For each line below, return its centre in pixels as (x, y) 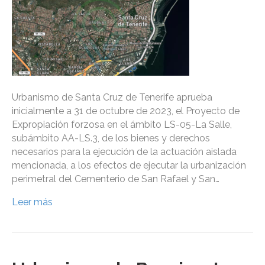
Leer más (32, 202)
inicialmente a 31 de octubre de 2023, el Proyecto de (126, 111)
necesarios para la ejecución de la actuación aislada (124, 152)
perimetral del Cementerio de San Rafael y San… (116, 179)
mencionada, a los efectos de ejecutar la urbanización (129, 166)
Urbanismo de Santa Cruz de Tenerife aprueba (112, 98)
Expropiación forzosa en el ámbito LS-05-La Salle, (122, 125)
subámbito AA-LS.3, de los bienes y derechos (111, 138)
